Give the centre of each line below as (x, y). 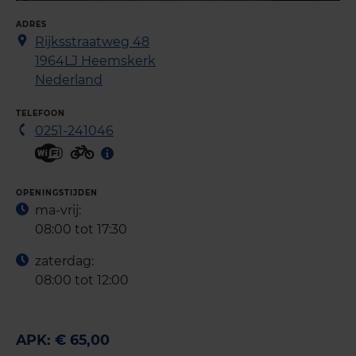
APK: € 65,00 (63, 339)
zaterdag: (64, 261)
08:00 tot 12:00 (82, 280)
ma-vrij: (58, 210)
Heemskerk (118, 60)
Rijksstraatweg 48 (92, 41)
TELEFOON (41, 113)
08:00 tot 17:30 (81, 229)
